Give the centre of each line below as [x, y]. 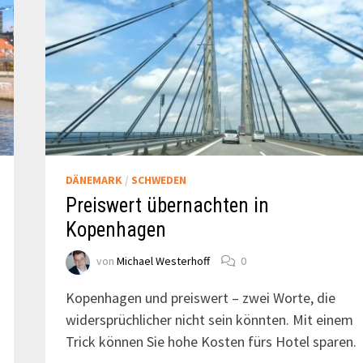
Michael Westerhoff [163, 261]
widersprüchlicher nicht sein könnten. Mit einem [209, 319]
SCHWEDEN [158, 179]
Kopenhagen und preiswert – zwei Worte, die [200, 297]
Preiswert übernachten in [167, 205]
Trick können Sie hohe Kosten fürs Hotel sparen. [211, 341]
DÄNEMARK [94, 179]
